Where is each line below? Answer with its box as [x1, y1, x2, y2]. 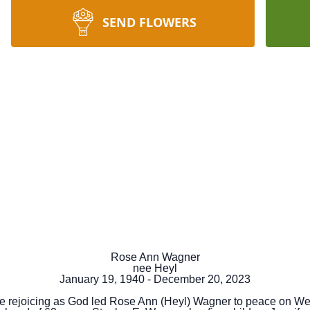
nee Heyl [133, 262, 177, 274]
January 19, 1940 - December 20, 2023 [60, 273, 250, 285]
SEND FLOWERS [102, 14, 197, 30]
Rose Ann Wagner [110, 251, 200, 263]
